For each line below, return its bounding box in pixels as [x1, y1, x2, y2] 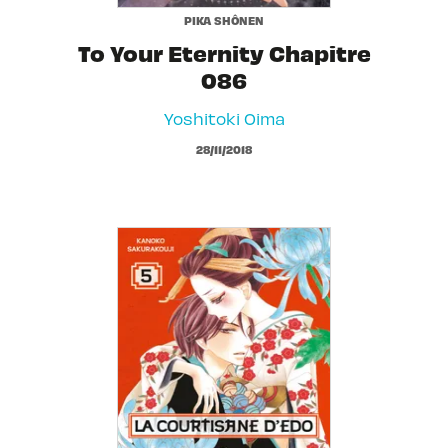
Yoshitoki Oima [163, 108, 285, 129]
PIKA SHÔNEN [184, 13, 264, 28]
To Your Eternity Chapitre [77, 38, 371, 68]
